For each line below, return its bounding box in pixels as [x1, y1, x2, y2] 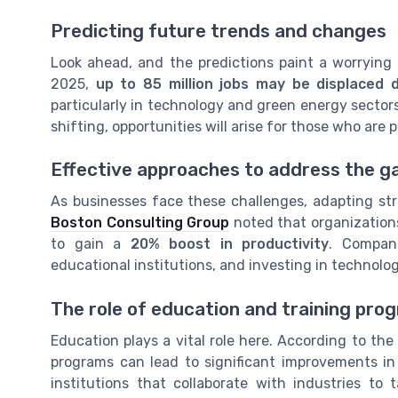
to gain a [51, 235, 131, 253]
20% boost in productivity [130, 235, 329, 253]
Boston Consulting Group [51, 214, 229, 232]
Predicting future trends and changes [51, 20, 386, 43]
